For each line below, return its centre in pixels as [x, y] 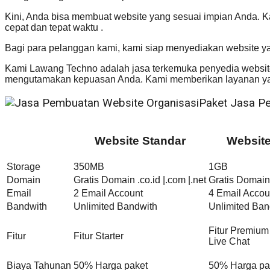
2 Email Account [108, 193]
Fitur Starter [99, 236]
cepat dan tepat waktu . [54, 28]
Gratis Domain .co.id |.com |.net [140, 180]
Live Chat [229, 241]
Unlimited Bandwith [115, 206]
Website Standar [140, 140]
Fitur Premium [239, 230]
